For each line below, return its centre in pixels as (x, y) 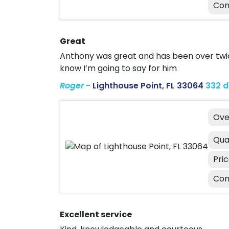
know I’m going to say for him (118, 68)
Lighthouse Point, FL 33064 (148, 86)
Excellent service (96, 214)
